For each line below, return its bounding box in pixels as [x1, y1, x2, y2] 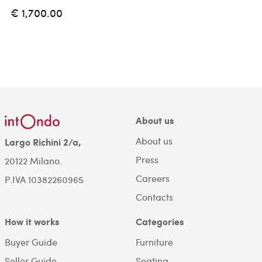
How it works [4, 215, 59, 229]
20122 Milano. [4, 154, 62, 167]
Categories [135, 215, 184, 229]
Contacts [135, 191, 173, 204]
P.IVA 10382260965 [4, 173, 84, 185]
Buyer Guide [4, 236, 57, 249]
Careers [135, 172, 170, 185]
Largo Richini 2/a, [4, 135, 81, 149]
